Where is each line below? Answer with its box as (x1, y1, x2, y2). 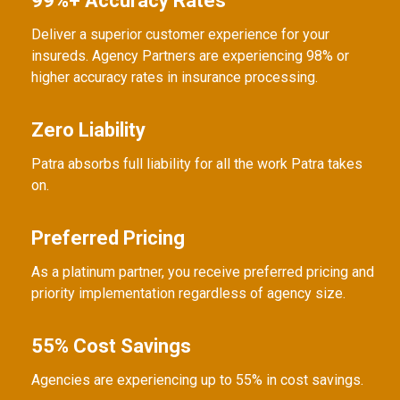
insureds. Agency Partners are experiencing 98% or (31, 47, 349, 65)
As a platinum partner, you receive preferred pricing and (31, 263, 374, 281)
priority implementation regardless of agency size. (31, 285, 346, 303)
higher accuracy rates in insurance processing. (31, 69, 318, 87)
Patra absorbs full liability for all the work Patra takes (31, 155, 362, 173)
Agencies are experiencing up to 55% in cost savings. (31, 371, 367, 389)
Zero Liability (31, 119, 146, 142)
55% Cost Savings (31, 335, 191, 358)
